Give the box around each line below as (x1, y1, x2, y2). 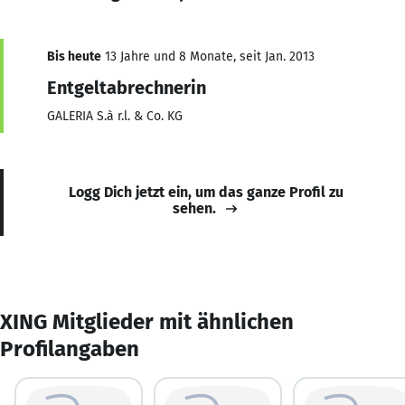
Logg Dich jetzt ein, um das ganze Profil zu (69, 183, 344, 201)
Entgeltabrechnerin (47, 76, 206, 99)
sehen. (173, 199, 216, 217)
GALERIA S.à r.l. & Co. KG (47, 108, 183, 124)
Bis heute (47, 48, 101, 64)
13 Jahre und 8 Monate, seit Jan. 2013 (101, 48, 315, 64)
